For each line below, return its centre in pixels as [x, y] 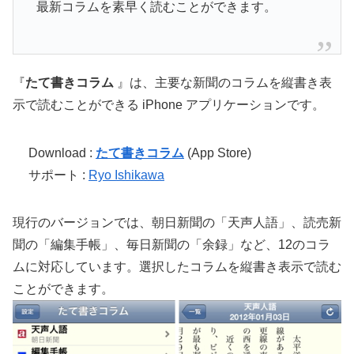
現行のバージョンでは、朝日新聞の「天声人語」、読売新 [177, 222]
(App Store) [218, 153]
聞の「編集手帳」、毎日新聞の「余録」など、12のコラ [171, 244]
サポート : [58, 175]
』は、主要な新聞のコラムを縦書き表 [224, 83]
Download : [62, 153]
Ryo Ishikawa [126, 175]
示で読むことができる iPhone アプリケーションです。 [169, 105]
